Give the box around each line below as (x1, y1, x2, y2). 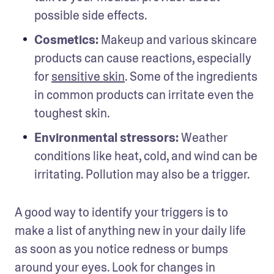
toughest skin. (34, 105, 110, 121)
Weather (181, 129, 228, 146)
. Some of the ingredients (125, 68, 257, 84)
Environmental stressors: (34, 129, 181, 146)
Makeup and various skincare (98, 31, 257, 48)
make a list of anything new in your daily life (15, 222, 246, 239)
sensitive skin (51, 68, 125, 84)
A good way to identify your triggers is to (15, 204, 228, 220)
